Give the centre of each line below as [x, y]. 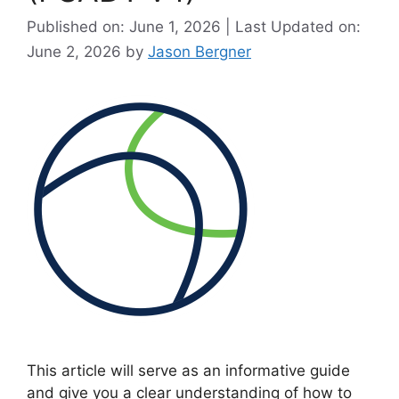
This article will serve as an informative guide [188, 371]
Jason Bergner [199, 52]
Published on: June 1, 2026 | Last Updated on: [194, 27]
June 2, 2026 [76, 52]
